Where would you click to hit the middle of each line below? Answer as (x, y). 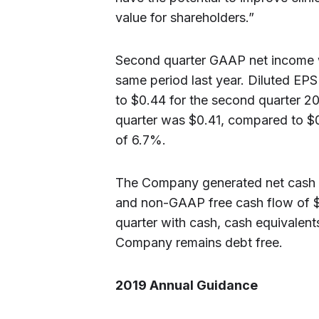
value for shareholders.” (185, 17)
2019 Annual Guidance (187, 285)
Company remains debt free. (199, 242)
